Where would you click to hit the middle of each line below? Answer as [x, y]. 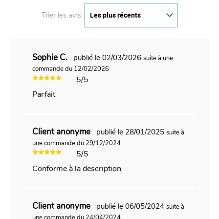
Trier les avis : [63, 15]
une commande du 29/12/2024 [76, 143]
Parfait [44, 94]
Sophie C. [51, 57]
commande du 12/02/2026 [70, 69]
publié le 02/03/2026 [108, 57]
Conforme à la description [77, 168]
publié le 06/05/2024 [131, 206]
